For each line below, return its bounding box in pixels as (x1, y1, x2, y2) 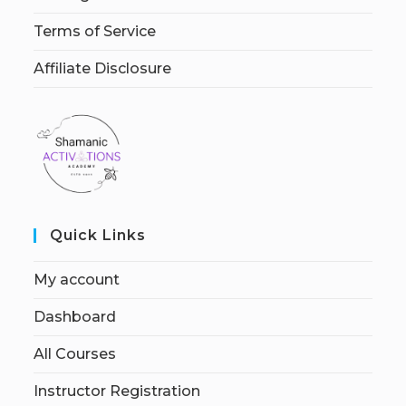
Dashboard (34, 307, 117, 325)
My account (34, 270, 121, 288)
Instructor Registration (34, 382, 201, 400)
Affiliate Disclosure (34, 59, 172, 77)
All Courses (34, 344, 117, 362)
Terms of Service (34, 22, 157, 40)
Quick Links (50, 226, 147, 244)
